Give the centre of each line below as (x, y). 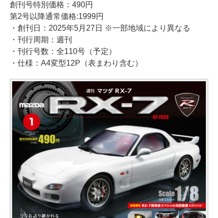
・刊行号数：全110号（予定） (63, 51)
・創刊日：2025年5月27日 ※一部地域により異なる (100, 28)
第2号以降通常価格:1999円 (57, 16)
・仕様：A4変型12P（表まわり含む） (76, 63)
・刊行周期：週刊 (41, 39)
